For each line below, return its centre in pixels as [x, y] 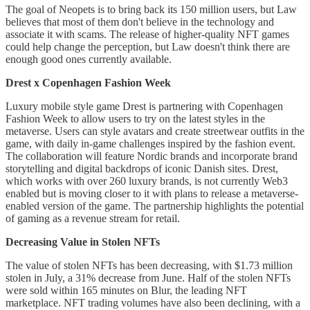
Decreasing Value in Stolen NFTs [83, 241]
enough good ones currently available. [89, 59]
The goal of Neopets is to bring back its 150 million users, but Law [151, 9]
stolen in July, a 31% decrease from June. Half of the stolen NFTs [148, 277]
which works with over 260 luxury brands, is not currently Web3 [147, 181]
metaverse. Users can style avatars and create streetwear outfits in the [155, 131]
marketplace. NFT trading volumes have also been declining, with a [153, 302]
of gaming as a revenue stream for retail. [93, 218]
